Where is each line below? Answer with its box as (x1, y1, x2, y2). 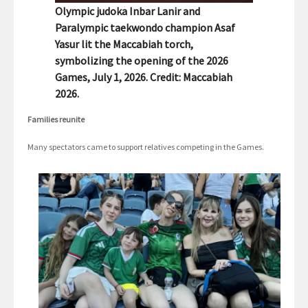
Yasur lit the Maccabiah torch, (55, 37, 193, 52)
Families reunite (27, 114, 85, 125)
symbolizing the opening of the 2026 (55, 54, 228, 68)
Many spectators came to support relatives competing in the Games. (27, 142, 264, 153)
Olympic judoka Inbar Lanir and (55, 4, 200, 19)
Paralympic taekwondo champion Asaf (55, 21, 235, 35)
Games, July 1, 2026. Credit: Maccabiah (55, 70, 232, 85)
